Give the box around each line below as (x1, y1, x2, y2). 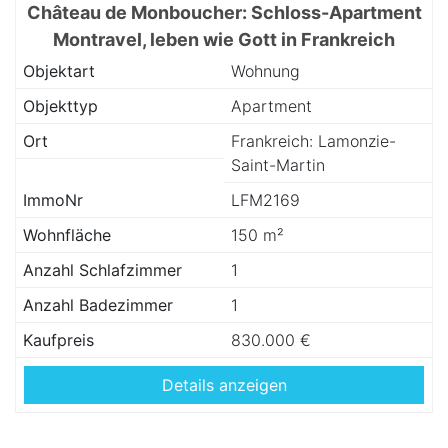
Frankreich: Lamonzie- (231, 131, 396, 151)
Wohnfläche (23, 225, 111, 245)
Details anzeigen (161, 375, 287, 395)
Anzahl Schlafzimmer (23, 260, 182, 280)
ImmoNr (23, 190, 83, 210)
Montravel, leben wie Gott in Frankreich (53, 29, 395, 50)
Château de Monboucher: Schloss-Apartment (26, 2, 422, 23)
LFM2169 (231, 190, 300, 210)
